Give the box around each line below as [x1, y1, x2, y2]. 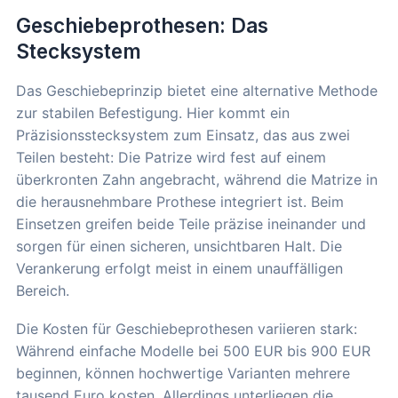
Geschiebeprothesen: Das [16, 12, 268, 37]
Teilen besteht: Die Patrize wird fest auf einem [16, 147, 326, 166]
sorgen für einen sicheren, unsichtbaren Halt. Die [16, 236, 342, 255]
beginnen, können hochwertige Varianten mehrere [16, 363, 350, 382]
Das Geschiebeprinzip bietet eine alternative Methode [16, 81, 378, 99]
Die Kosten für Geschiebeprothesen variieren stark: [16, 319, 357, 338]
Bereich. [16, 281, 69, 299]
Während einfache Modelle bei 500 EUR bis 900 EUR [16, 341, 370, 360]
